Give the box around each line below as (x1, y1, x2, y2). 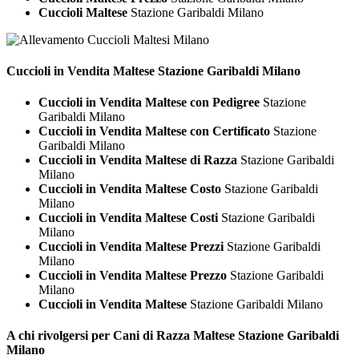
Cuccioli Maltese (38, 5, 131, 19)
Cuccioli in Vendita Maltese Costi (38, 211, 218, 225)
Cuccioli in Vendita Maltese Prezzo (38, 268, 227, 283)
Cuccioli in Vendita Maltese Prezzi (38, 240, 224, 254)
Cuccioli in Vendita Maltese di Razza (38, 153, 237, 167)
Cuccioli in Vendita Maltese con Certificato (38, 124, 270, 139)
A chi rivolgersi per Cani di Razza (6, 329, 190, 343)
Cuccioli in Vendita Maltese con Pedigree (38, 95, 260, 110)
